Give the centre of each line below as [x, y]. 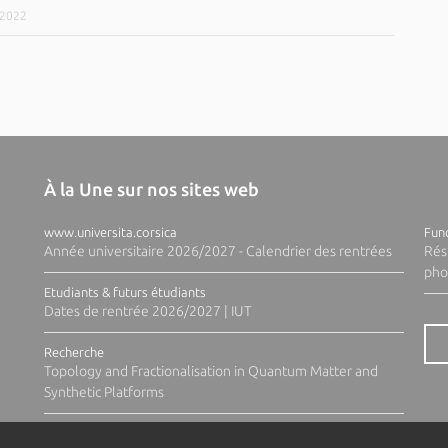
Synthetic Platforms [103, 392]
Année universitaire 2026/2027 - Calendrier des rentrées [217, 251]
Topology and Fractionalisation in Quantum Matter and [210, 371]
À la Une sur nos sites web [151, 189]
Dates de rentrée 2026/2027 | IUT [147, 311]
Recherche [73, 352]
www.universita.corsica [110, 232]
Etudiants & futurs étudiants [124, 292]
